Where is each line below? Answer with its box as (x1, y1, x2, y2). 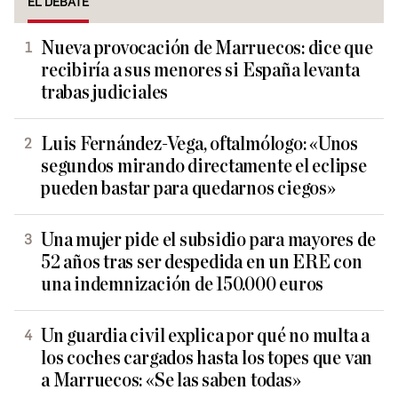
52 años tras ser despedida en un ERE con (41, 251, 362, 273)
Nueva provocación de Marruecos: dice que (41, 37, 373, 59)
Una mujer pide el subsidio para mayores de (41, 229, 376, 251)
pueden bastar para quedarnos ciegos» (41, 178, 336, 199)
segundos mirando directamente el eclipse (41, 155, 367, 177)
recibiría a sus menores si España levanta (41, 60, 360, 81)
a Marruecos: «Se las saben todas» (41, 370, 301, 391)
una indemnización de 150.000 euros (41, 274, 324, 295)
